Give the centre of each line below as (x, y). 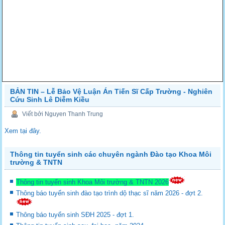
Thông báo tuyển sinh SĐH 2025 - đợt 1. (76, 214)
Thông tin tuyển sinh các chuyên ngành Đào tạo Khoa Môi (111, 154)
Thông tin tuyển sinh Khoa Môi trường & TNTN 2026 (93, 182)
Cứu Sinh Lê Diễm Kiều (50, 99)
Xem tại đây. (23, 131)
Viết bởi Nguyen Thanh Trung (63, 114)
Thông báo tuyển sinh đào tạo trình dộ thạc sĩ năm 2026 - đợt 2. (111, 193)
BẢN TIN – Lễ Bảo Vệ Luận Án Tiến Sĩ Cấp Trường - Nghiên (111, 91)
